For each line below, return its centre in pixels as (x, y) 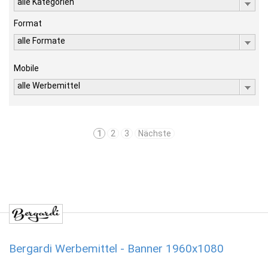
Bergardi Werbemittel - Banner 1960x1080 (116, 249)
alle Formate (41, 41)
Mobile (26, 68)
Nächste (155, 133)
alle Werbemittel (49, 86)
